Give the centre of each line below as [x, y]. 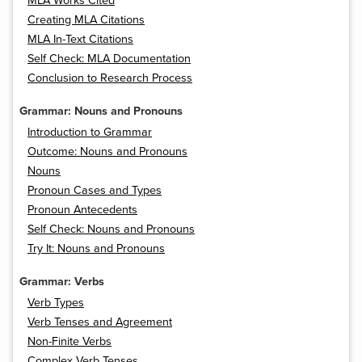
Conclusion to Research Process [110, 78]
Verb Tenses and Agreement [100, 322]
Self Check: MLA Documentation [109, 59]
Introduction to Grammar [90, 133]
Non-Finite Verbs [69, 342]
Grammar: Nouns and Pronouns [101, 112]
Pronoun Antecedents [82, 210]
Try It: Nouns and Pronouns [96, 249]
